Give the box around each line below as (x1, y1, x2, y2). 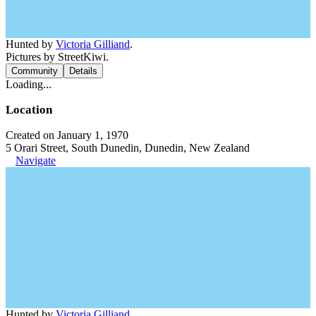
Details (69, 65, 97, 76)
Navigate (16, 154, 56, 166)
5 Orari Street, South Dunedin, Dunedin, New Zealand (6, 141, 250, 154)
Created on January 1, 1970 (6, 128, 128, 141)
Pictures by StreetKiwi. (6, 50, 109, 63)
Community (11, 65, 58, 76)
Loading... (6, 78, 51, 90)
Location (6, 102, 52, 116)
